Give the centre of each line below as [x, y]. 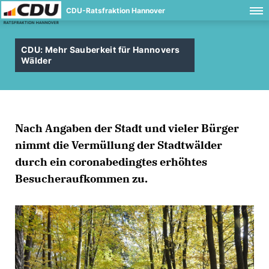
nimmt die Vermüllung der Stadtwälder [119, 145]
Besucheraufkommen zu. [81, 179]
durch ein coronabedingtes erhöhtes [111, 162]
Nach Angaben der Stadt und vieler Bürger [127, 128]
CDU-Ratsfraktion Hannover [116, 11]
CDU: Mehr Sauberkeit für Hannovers [101, 50]
